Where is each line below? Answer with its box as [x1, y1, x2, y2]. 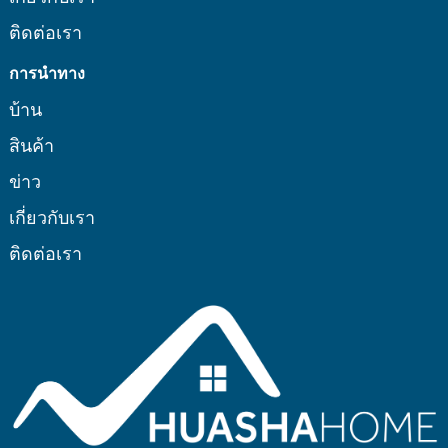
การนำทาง [8, 62, 85, 82]
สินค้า [8, 133, 54, 156]
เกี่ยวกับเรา [8, 205, 95, 228]
